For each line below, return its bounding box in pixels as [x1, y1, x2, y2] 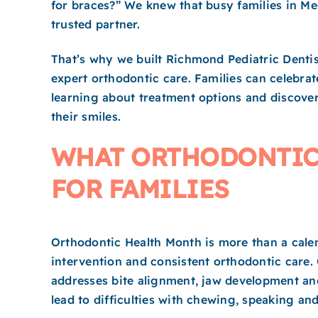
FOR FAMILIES [51, 173, 229, 205]
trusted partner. [51, 17, 140, 32]
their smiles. [51, 109, 121, 124]
